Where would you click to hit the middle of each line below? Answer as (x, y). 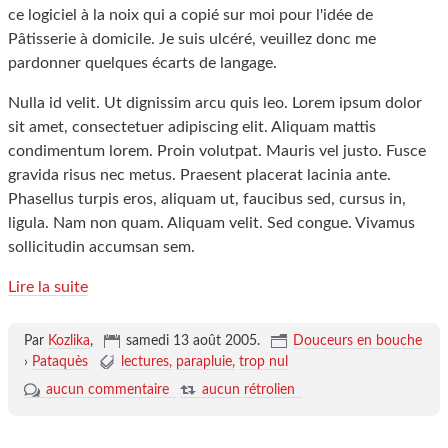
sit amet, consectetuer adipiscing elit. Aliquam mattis (192, 127)
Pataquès (59, 362)
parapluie (203, 362)
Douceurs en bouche (357, 341)
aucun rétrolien (248, 390)
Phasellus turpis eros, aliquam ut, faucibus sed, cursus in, (207, 199)
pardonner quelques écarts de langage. (142, 63)
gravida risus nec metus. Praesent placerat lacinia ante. (199, 175)
